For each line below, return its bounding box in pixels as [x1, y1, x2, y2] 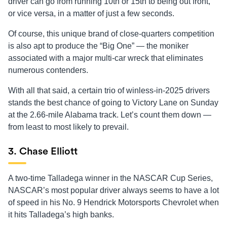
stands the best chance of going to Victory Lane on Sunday [8, 98, 218, 107]
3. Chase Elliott [8, 146, 78, 157]
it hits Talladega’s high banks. [8, 210, 114, 219]
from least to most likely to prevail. [8, 123, 129, 132]
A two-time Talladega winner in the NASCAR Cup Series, [8, 174, 213, 183]
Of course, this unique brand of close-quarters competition [8, 29, 214, 39]
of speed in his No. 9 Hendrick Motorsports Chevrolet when [8, 198, 219, 207]
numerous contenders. [8, 66, 88, 75]
